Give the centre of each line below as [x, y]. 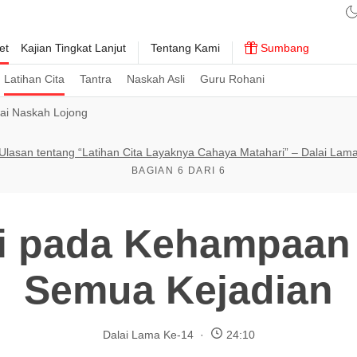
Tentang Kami [185, 48]
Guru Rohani [232, 79]
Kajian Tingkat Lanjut [73, 48]
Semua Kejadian [178, 290]
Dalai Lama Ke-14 [148, 334]
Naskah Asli [156, 79]
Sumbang [283, 48]
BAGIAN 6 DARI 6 [178, 171]
